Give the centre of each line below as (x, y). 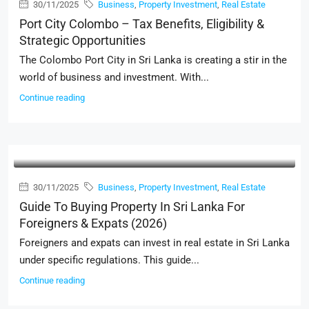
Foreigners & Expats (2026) (93, 223)
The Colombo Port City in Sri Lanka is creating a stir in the (153, 60)
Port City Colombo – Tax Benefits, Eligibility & (142, 24)
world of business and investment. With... (114, 77)
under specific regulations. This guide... (109, 260)
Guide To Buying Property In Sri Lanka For (132, 207)
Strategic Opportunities (82, 40)
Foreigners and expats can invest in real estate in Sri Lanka (154, 243)
